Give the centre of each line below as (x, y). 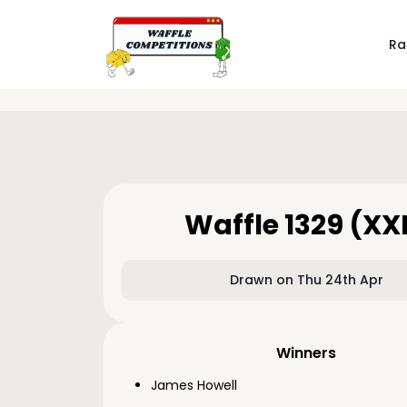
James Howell (194, 385)
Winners (307, 353)
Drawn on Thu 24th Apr (306, 280)
